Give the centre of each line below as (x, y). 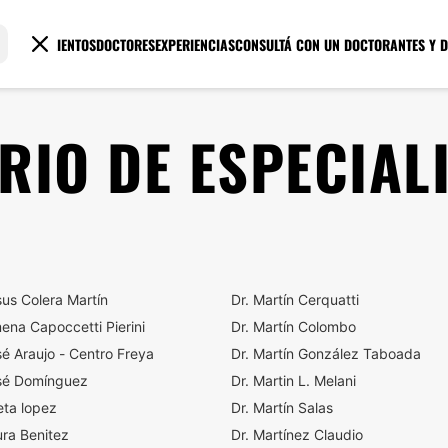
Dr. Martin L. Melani (293, 380)
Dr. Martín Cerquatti (295, 299)
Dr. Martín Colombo (293, 326)
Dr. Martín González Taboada (326, 353)
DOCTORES (126, 44)
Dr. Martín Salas (282, 407)
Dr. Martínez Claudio (297, 434)
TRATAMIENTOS (55, 44)
